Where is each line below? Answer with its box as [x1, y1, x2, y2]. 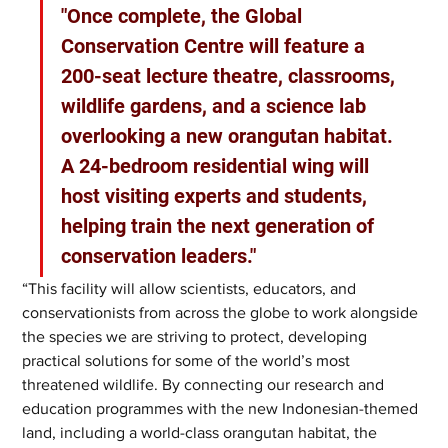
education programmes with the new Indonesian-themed [22, 399, 423, 417]
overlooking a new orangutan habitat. [61, 123, 399, 148]
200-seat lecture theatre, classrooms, [61, 63, 401, 88]
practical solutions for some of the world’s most [22, 351, 355, 369]
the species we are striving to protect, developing [22, 327, 372, 345]
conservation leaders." [61, 243, 257, 268]
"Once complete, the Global [61, 3, 308, 28]
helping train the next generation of [61, 213, 380, 238]
